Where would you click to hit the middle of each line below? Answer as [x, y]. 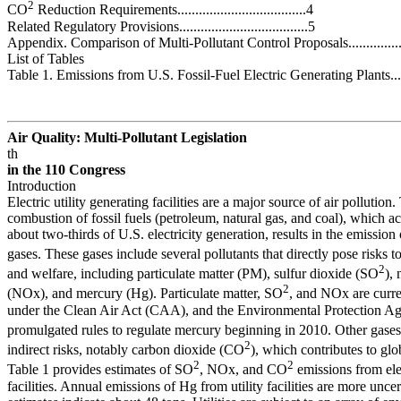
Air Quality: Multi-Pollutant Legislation [127, 137]
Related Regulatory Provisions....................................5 [161, 26]
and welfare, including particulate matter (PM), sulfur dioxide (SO [193, 274]
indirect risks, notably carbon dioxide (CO [126, 350]
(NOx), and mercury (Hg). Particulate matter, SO [145, 294]
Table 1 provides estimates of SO [100, 370]
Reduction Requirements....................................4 [174, 10]
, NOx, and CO [243, 370]
